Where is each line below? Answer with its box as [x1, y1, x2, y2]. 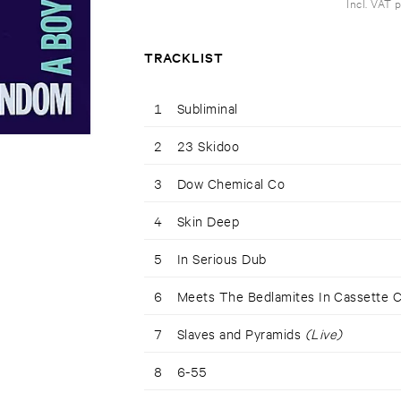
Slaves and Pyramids [176, 325, 305, 343]
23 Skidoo [176, 137, 240, 155]
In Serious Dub [176, 250, 267, 268]
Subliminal [176, 99, 238, 117]
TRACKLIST [143, 47, 224, 67]
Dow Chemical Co [176, 175, 286, 192]
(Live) [304, 325, 343, 343]
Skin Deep [176, 212, 240, 230]
